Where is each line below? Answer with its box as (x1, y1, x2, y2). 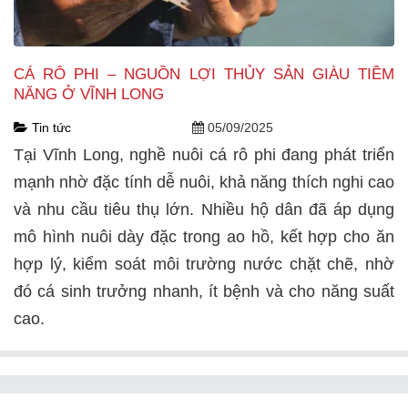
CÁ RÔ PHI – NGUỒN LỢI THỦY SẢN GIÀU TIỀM (14, 65, 394, 83)
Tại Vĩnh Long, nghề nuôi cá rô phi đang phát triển (14, 145, 394, 164)
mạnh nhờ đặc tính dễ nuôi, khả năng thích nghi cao (14, 172, 394, 191)
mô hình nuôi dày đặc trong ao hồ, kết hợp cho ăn (14, 227, 394, 246)
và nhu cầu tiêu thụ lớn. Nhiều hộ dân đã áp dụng (14, 199, 394, 219)
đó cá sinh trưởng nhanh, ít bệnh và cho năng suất (14, 281, 394, 301)
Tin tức (32, 119, 71, 135)
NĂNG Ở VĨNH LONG (14, 85, 164, 103)
